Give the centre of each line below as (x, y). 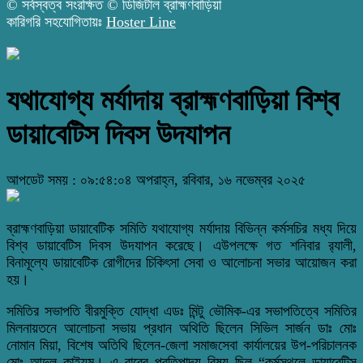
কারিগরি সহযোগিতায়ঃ (56, 22)
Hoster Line (141, 22)
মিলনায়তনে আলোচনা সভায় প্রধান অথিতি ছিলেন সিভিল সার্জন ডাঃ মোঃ (181, 328)
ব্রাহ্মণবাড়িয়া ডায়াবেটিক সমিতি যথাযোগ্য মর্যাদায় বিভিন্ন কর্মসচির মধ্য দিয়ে (181, 228)
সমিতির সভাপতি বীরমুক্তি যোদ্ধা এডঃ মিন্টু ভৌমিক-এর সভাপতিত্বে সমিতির (181, 311)
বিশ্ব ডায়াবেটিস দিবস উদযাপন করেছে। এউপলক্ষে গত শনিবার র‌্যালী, (181, 245)
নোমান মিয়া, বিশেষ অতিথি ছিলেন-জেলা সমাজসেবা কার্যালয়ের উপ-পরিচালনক (181, 345)
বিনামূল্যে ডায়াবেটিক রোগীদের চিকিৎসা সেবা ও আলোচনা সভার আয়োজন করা (181, 262)
